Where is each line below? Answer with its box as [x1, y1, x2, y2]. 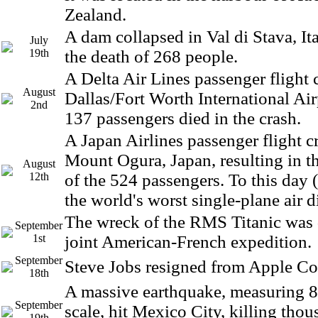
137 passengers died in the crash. [65, 109, 301, 128]
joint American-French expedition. [65, 232, 312, 251]
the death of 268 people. [65, 47, 238, 66]
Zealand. [65, 5, 126, 24]
